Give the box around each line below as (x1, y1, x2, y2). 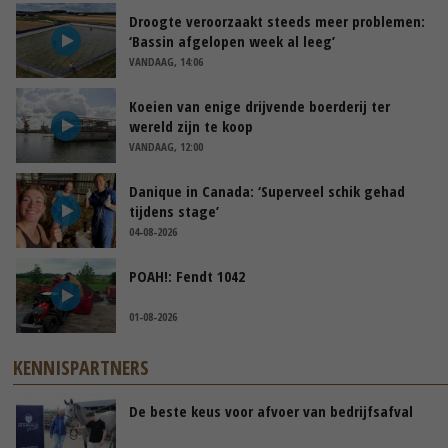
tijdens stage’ (129, 201, 219, 222)
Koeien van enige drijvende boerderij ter (129, 96, 390, 117)
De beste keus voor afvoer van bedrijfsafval (129, 401, 413, 422)
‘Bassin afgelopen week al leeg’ (129, 31, 335, 52)
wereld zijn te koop (129, 116, 253, 137)
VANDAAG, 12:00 (129, 139, 203, 155)
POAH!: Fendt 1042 (129, 266, 245, 287)
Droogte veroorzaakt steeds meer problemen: (129, 11, 425, 32)
